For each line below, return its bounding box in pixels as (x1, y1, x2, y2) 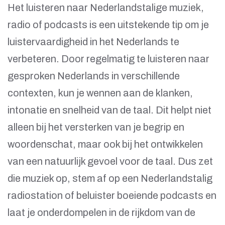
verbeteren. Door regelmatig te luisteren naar (8, 53, 209, 65)
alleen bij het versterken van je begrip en (8, 122, 184, 133)
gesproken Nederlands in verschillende (8, 70, 180, 82)
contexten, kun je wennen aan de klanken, (8, 87, 193, 99)
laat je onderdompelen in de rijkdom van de (8, 207, 195, 218)
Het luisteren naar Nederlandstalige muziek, (8, 2, 204, 14)
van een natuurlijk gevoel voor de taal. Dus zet (8, 156, 213, 167)
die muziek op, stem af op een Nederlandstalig (8, 173, 212, 184)
